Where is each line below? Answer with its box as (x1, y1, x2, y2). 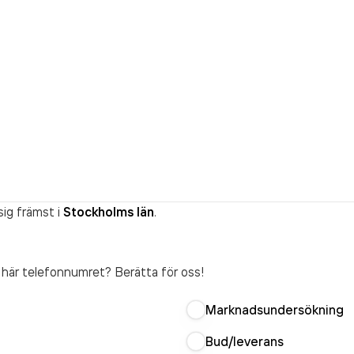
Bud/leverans (205, 333, 284, 349)
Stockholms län (63, 204, 154, 220)
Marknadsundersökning (205, 302, 344, 318)
